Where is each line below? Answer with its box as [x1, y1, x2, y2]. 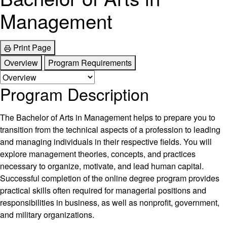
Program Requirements [48, 57, 132, 69]
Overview [4, 57, 38, 69]
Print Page [13, 42, 51, 54]
